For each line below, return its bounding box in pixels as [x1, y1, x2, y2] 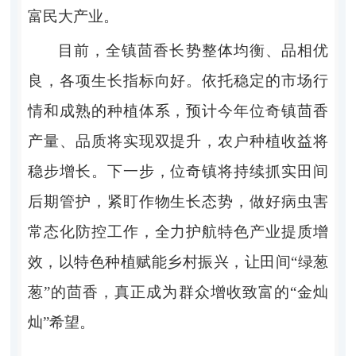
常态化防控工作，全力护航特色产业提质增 [27, 222, 329, 240]
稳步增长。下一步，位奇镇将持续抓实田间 [27, 162, 329, 180]
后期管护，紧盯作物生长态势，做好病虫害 [27, 192, 329, 210]
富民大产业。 [27, 7, 118, 25]
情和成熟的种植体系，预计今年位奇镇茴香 [27, 102, 329, 119]
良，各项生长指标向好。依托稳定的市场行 [27, 72, 329, 89]
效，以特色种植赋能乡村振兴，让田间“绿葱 [27, 253, 329, 270]
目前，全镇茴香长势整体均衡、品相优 [57, 41, 329, 59]
